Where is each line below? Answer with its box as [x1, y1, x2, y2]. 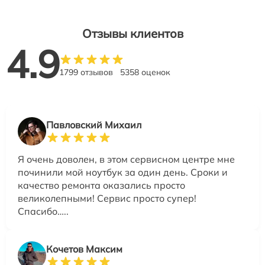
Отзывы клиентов [82, 25, 183, 41]
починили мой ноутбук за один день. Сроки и [18, 166, 228, 178]
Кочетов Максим [46, 243, 122, 255]
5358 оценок [120, 66, 170, 77]
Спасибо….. [18, 205, 69, 217]
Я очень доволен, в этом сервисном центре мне [18, 153, 235, 165]
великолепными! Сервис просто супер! [18, 192, 196, 204]
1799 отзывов [59, 66, 113, 77]
